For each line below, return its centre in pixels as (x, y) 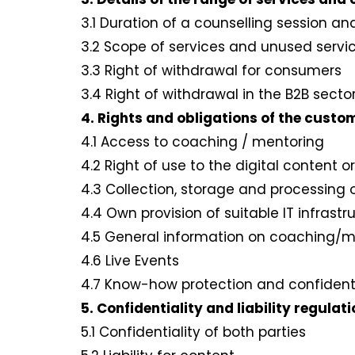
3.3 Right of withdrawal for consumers (213, 71)
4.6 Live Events (132, 261)
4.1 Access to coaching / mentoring (204, 142)
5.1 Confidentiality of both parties (195, 332)
